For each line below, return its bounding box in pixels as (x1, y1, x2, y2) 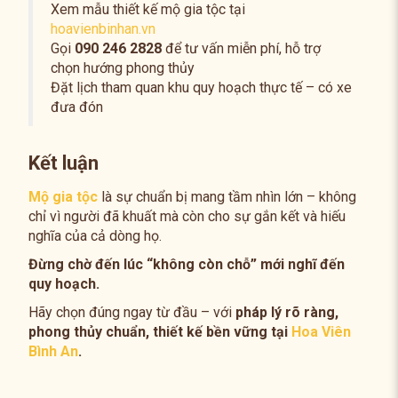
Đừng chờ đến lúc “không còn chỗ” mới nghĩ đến (28, 256, 345, 274)
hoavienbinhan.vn (50, 20, 155, 38)
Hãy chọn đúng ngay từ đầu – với (28, 304, 235, 322)
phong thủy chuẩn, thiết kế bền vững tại (28, 323, 291, 341)
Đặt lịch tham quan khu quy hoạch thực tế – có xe (50, 79, 352, 97)
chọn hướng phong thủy (50, 60, 195, 77)
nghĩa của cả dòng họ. (28, 227, 162, 245)
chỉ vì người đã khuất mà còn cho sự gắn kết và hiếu (28, 208, 346, 226)
